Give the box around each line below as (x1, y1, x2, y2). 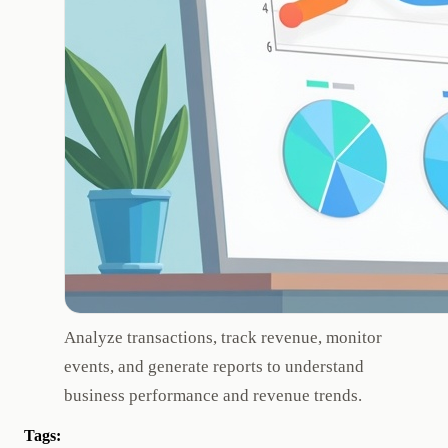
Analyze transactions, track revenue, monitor (64, 328, 382, 348)
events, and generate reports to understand (64, 357, 364, 377)
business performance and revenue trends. (64, 386, 362, 406)
